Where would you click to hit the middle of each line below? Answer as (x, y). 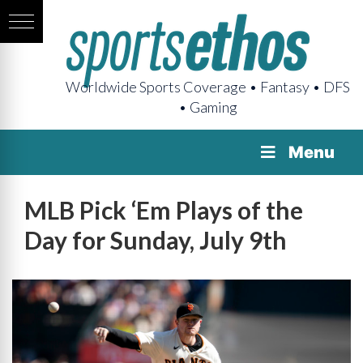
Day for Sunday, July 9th (156, 240)
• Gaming (208, 107)
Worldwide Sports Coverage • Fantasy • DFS (208, 87)
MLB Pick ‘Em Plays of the (164, 210)
